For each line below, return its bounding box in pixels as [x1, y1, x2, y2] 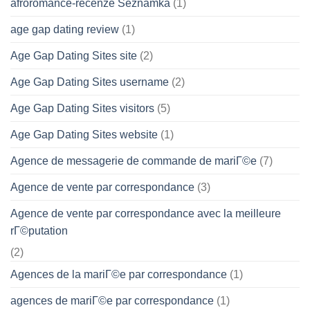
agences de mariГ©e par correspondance [10, 294, 214, 307]
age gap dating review [10, 23, 119, 35]
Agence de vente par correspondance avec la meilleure [10, 207, 281, 219]
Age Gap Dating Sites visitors [10, 102, 154, 114]
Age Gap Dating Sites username [10, 75, 169, 88]
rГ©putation [10, 224, 68, 237]
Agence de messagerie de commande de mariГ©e [10, 154, 257, 167]
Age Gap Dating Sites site [10, 49, 137, 62]
